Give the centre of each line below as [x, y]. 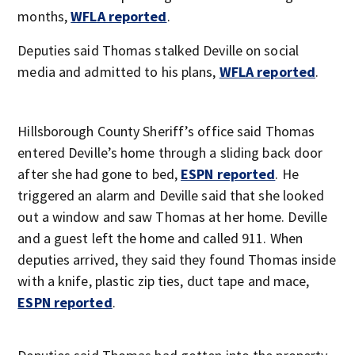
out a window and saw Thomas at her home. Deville [173, 217]
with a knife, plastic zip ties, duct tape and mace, [164, 281]
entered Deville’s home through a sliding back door [170, 153]
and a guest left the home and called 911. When [160, 238]
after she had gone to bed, [99, 174]
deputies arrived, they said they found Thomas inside [177, 260]
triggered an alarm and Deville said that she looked [171, 195]
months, [44, 16]
